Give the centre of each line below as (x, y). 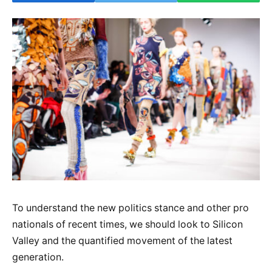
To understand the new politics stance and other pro (131, 208)
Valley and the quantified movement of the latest (122, 240)
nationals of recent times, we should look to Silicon (127, 224)
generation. (38, 257)
